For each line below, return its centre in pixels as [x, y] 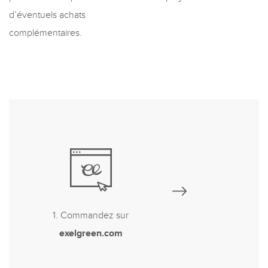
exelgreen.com [91, 234]
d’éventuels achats [47, 16]
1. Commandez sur [91, 216]
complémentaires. [45, 33]
